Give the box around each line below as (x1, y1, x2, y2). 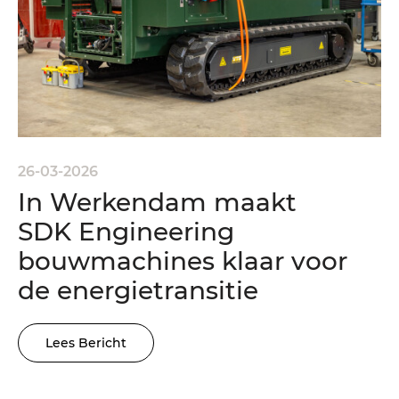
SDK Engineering (18, 216, 234, 247)
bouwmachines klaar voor (18, 245, 347, 276)
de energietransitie (18, 274, 258, 305)
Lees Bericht (45, 334, 126, 351)
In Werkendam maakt (18, 186, 297, 217)
